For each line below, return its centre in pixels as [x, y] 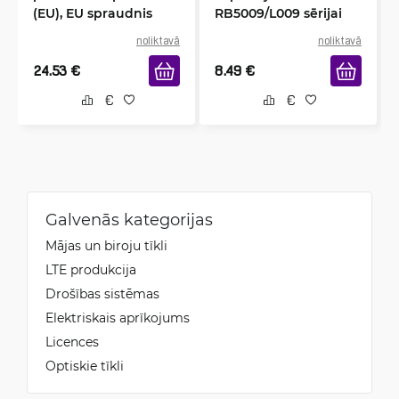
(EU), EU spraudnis [93, 12]
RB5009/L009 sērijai [278, 12]
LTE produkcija [91, 269]
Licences [72, 341]
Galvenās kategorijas [129, 219]
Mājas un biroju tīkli [106, 245]
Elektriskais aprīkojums [118, 317]
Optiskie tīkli [85, 365]
